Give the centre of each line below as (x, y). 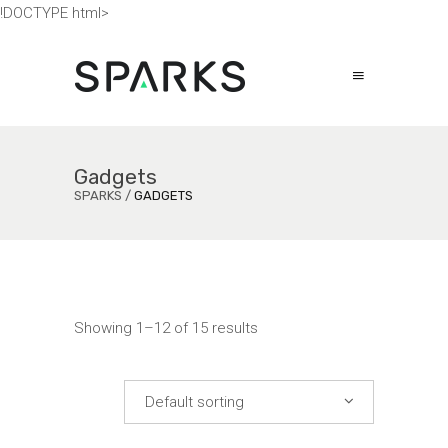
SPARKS (98, 195)
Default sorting (194, 402)
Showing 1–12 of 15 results (166, 328)
